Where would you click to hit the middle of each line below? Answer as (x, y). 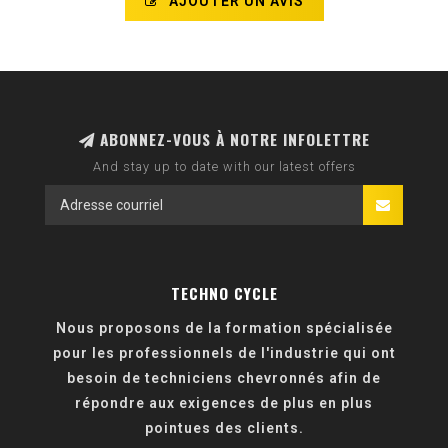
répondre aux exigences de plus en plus (224, 403)
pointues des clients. (224, 428)
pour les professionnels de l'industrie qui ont (224, 353)
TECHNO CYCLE (224, 293)
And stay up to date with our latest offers (224, 167)
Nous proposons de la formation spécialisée (224, 328)
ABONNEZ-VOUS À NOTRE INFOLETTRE (232, 139)
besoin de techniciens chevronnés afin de (224, 378)
